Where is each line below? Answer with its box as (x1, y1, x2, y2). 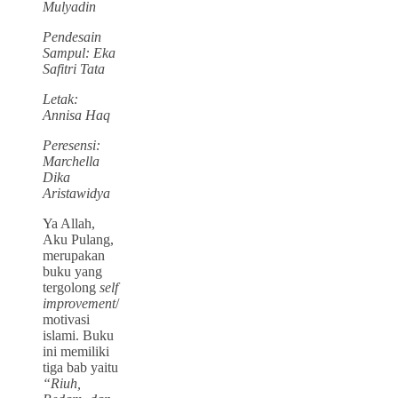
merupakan (43, 247, 105, 263)
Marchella (43, 153, 99, 169)
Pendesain (43, 28, 101, 44)
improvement (43, 295, 115, 311)
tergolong (43, 279, 99, 295)
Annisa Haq (43, 107, 110, 123)
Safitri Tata (43, 60, 105, 76)
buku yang (43, 263, 102, 279)
